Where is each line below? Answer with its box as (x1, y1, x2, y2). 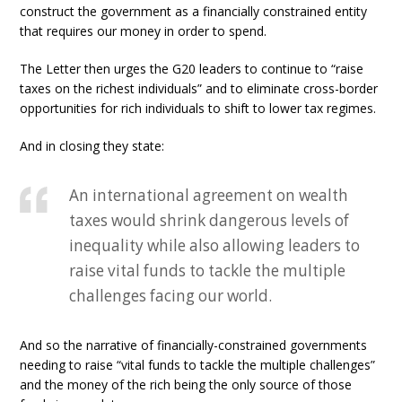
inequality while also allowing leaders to (69, 235, 361, 256)
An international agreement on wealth (69, 185, 349, 205)
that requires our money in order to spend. (20, 22, 267, 39)
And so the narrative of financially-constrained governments (20, 336, 368, 354)
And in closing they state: (20, 137, 165, 154)
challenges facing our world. (69, 285, 273, 306)
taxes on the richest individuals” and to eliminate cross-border (20, 80, 379, 97)
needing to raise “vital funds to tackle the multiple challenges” (20, 356, 376, 373)
